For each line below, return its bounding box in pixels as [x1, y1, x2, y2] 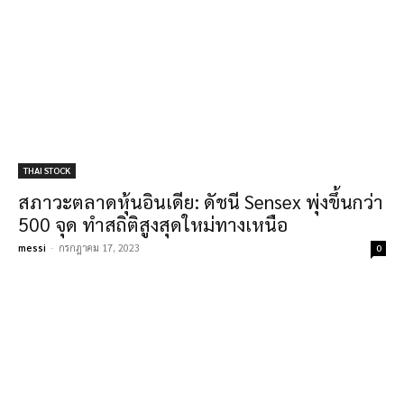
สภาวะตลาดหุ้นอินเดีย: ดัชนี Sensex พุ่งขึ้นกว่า [18, 189, 383, 214]
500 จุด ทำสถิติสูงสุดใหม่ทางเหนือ [18, 212, 288, 236]
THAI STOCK [23, 164, 70, 176]
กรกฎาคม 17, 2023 [59, 241, 140, 254]
